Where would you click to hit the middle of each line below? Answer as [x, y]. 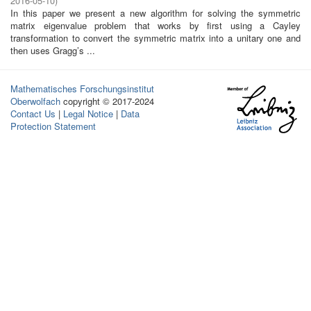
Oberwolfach [35, 101]
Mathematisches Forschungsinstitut [82, 89]
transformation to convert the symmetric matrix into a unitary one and [155, 38]
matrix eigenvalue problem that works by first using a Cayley [155, 25]
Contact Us [33, 114]
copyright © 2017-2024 [109, 101]
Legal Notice [88, 114]
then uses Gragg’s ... [53, 50]
